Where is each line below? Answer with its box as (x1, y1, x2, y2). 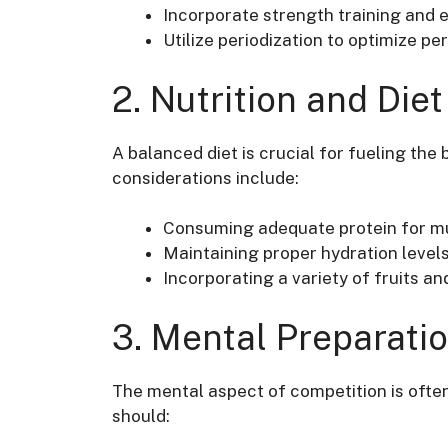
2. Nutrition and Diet (112, 78, 443, 120)
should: (112, 405, 170, 426)
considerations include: (112, 167, 299, 188)
